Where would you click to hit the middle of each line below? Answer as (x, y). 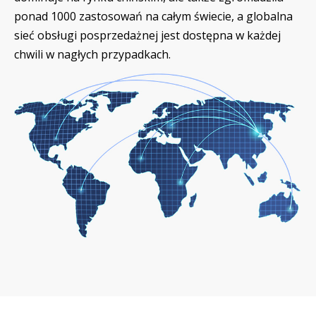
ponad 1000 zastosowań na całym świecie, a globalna (153, 17)
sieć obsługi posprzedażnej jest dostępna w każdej (147, 36)
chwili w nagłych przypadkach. (94, 55)
